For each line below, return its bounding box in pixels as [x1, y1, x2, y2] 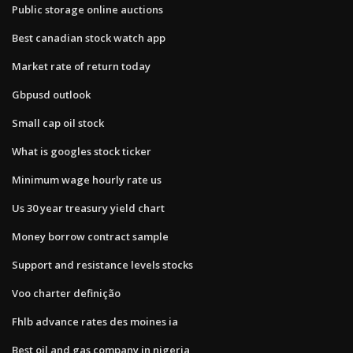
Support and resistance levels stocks [12, 257, 193, 272]
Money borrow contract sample [12, 229, 169, 243]
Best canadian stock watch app [12, 30, 165, 45]
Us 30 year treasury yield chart [12, 200, 165, 215]
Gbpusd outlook [12, 87, 91, 102]
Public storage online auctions [12, 2, 163, 17]
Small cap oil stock [12, 115, 104, 130]
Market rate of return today [12, 58, 150, 73]
